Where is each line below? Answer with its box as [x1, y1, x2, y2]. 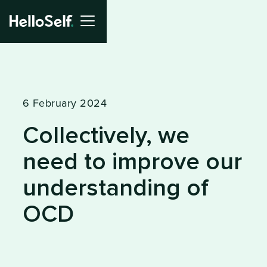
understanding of [22, 176, 209, 200]
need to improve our [22, 150, 242, 174]
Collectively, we [22, 124, 190, 148]
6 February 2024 [22, 97, 107, 110]
